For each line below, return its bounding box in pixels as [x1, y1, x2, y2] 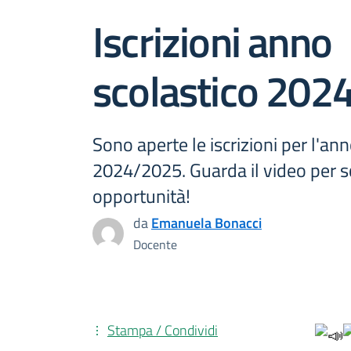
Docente [133, 235, 177, 254]
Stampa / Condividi [107, 320, 218, 341]
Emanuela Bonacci [151, 212, 262, 233]
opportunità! [92, 182, 190, 210]
